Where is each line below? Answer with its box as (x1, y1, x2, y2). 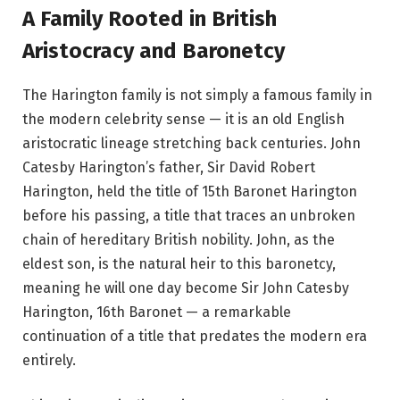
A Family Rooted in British (22, 5, 277, 31)
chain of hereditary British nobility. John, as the (22, 230, 335, 248)
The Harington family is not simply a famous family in (22, 86, 372, 104)
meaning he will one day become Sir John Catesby (22, 279, 349, 296)
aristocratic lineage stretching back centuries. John (22, 134, 361, 152)
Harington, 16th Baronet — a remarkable (22, 303, 291, 321)
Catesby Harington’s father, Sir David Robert (22, 158, 315, 176)
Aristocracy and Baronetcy (22, 37, 285, 63)
